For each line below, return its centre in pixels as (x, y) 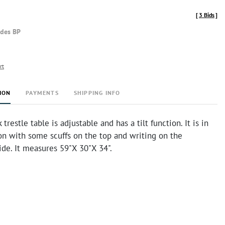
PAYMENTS (42, 93)
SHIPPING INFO (97, 93)
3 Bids (207, 15)
